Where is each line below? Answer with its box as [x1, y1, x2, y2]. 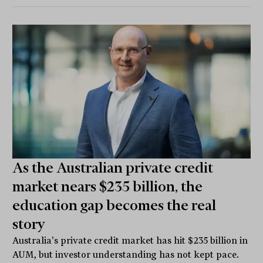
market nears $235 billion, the [12, 178, 203, 195]
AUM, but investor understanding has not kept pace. [12, 249, 240, 260]
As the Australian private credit [12, 159, 214, 176]
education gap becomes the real [12, 197, 217, 214]
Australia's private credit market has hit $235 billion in [12, 235, 248, 246]
